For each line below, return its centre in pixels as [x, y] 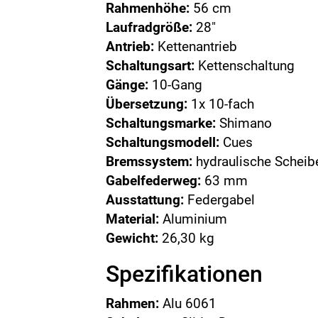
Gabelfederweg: [154, 181]
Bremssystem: [149, 161]
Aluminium [193, 219]
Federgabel [220, 200]
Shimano [244, 123]
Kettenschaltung [245, 66]
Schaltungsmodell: [163, 142]
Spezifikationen [185, 274]
